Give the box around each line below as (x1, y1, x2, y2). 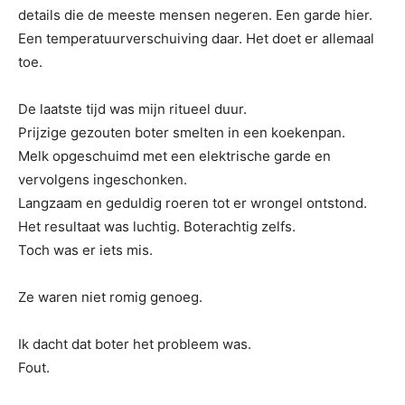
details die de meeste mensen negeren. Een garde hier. (18, 6, 372, 24)
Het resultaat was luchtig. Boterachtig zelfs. (18, 218, 296, 235)
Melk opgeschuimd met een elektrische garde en (18, 147, 331, 165)
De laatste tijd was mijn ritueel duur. (18, 100, 247, 118)
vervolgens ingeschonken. (18, 171, 187, 188)
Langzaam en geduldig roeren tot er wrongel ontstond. (18, 194, 367, 212)
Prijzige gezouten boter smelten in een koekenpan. (18, 124, 345, 141)
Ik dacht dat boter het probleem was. (18, 335, 251, 353)
